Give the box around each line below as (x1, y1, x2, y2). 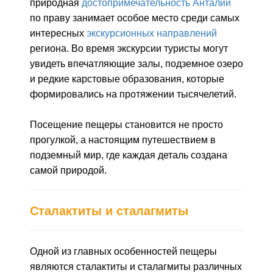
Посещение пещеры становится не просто (30, 119, 223, 130)
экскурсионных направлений (87, 28, 217, 38)
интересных (30, 28, 87, 38)
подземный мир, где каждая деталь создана (30, 150, 227, 160)
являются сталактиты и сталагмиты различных (30, 261, 242, 272)
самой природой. (30, 165, 107, 175)
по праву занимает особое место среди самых (30, 13, 239, 23)
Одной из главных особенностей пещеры (30, 246, 217, 257)
